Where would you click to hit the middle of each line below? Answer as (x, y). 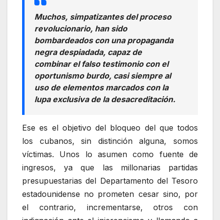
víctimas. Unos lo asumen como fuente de (110, 154)
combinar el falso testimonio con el (101, 64)
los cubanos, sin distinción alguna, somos (110, 141)
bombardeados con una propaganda (104, 41)
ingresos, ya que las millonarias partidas (110, 167)
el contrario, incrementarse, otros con (110, 207)
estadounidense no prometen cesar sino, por (110, 194)
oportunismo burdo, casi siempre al (103, 76)
